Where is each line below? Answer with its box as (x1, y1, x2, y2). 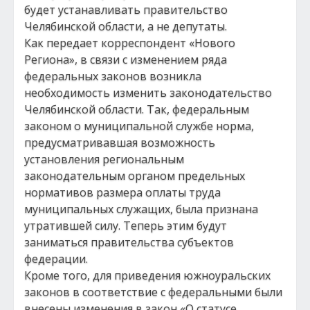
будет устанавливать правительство (24, 2, 228, 17)
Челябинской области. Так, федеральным (24, 102, 249, 117)
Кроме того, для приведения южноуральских (24, 268, 271, 283)
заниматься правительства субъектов (24, 235, 234, 250)
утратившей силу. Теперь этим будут (24, 218, 227, 233)
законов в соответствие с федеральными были (24, 284, 282, 300)
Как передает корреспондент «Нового (24, 35, 235, 51)
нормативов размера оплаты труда (24, 185, 221, 200)
